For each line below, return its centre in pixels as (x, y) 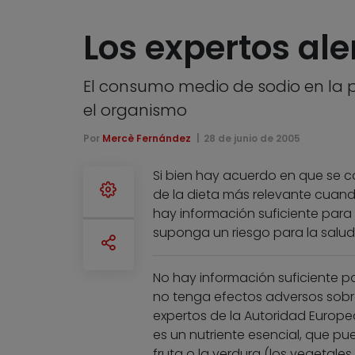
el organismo (135, 111)
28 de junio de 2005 (252, 139)
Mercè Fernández (146, 139)
